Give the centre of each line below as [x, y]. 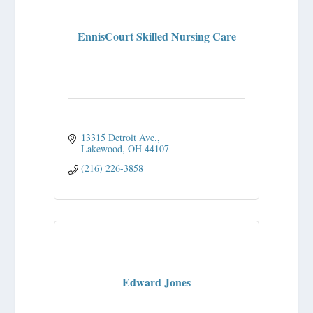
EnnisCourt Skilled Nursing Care [156, 36]
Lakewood [101, 149]
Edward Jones [156, 282]
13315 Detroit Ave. [119, 138]
